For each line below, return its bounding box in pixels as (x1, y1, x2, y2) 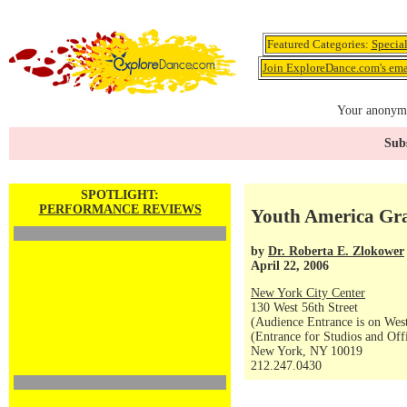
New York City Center (251, 286, 365, 300)
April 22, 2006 (251, 258, 329, 273)
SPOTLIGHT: (81, 188, 159, 202)
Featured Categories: (266, 37, 372, 51)
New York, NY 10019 (251, 344, 362, 358)
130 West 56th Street (251, 301, 358, 314)
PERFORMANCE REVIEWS (38, 203, 202, 216)
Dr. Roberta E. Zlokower (268, 243, 404, 258)
